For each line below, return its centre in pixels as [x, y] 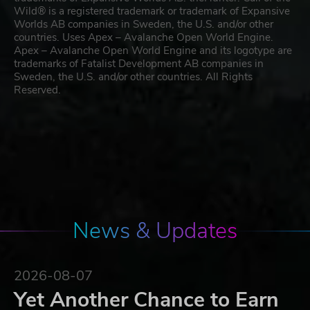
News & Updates [155, 230]
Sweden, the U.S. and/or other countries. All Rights [133, 76]
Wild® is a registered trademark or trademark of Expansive [152, 11]
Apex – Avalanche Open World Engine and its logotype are [153, 50]
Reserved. [37, 90]
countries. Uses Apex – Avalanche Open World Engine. [144, 37]
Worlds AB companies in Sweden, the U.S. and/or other [144, 24]
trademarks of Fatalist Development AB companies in [139, 63]
